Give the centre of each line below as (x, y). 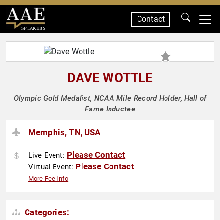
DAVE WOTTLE (110, 78)
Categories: (46, 212)
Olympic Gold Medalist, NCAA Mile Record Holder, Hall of (110, 98)
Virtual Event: (52, 167)
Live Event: (48, 155)
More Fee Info (49, 179)
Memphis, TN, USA (65, 132)
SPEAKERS (33, 28)
